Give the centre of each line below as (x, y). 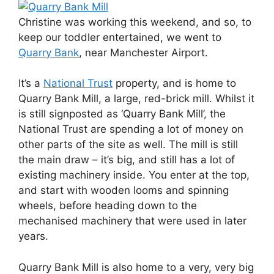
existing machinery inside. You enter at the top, (134, 175)
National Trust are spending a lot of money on (131, 129)
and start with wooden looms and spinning (124, 190)
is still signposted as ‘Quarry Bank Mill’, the (122, 114)
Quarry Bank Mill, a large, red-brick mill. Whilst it (136, 98)
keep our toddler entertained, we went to (120, 37)
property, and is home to (174, 83)
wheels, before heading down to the (108, 206)
